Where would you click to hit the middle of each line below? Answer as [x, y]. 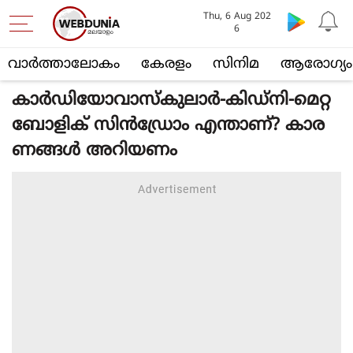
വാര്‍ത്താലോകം [64, 64]
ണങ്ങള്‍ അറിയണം [95, 151]
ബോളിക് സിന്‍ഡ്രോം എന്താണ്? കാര [168, 126]
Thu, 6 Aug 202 [237, 17]
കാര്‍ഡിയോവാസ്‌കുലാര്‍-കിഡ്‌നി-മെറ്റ [171, 100]
